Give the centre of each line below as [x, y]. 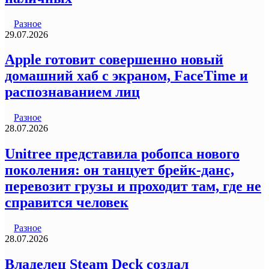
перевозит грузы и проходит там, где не [133, 186]
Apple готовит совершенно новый [114, 60]
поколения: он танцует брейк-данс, [119, 170]
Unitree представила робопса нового [122, 154]
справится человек [67, 203]
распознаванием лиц [72, 92]
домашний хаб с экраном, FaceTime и [126, 76]
